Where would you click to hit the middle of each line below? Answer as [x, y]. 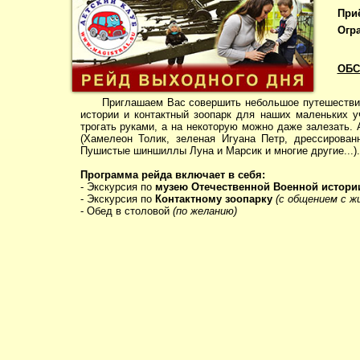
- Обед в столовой [126, 211]
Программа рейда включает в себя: [172, 175]
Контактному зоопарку [213, 199]
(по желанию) [205, 211]
